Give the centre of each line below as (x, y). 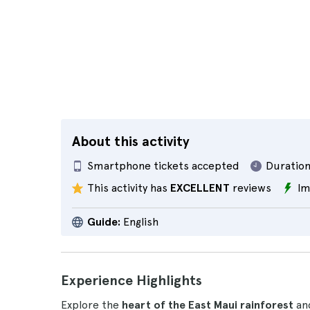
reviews (250, 188)
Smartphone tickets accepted (163, 166)
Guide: (104, 222)
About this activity (131, 141)
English (139, 222)
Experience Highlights (131, 280)
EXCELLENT (200, 188)
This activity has (129, 188)
